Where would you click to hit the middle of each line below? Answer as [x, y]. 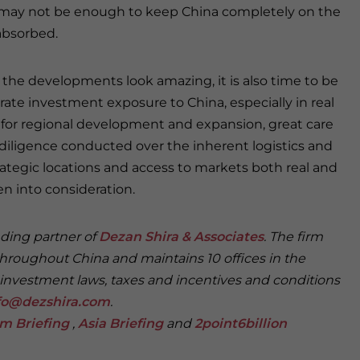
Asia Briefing [121, 323]
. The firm [293, 237]
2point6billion [241, 323]
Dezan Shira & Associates [181, 237]
